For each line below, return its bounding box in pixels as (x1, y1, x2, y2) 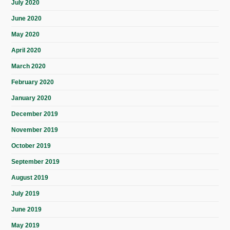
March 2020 (11, 63, 46, 70)
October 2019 (11, 142, 51, 150)
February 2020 (11, 79, 54, 86)
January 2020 (11, 94, 52, 102)
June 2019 (11, 206, 42, 214)
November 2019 (11, 126, 59, 134)
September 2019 (11, 158, 60, 166)
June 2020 (11, 15, 42, 23)
